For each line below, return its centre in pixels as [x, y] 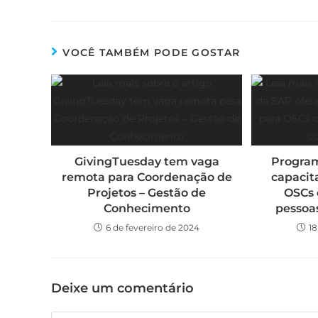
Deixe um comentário [122, 288]
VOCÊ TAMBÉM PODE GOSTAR [152, 53]
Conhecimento [147, 208]
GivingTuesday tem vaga [147, 161]
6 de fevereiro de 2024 [153, 227]
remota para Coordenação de [147, 177]
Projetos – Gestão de [147, 193]
